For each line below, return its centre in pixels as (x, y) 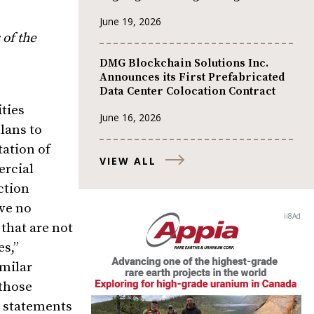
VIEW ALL (128, 161)
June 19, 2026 (130, 21)
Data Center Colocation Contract (187, 91)
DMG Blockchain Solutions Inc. (184, 63)
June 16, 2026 (130, 117)
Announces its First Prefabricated (192, 77)
